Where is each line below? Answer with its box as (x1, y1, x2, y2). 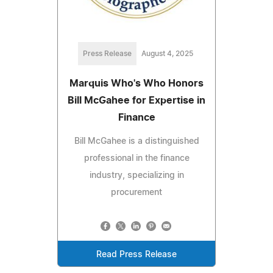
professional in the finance (83, 154, 190, 163)
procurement (111, 188, 162, 197)
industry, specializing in (89, 171, 184, 180)
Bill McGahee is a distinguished (74, 136, 199, 146)
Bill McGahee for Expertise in (68, 95, 205, 105)
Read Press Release (96, 250, 177, 259)
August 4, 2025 (141, 49, 193, 57)
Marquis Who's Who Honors (69, 78, 204, 88)
